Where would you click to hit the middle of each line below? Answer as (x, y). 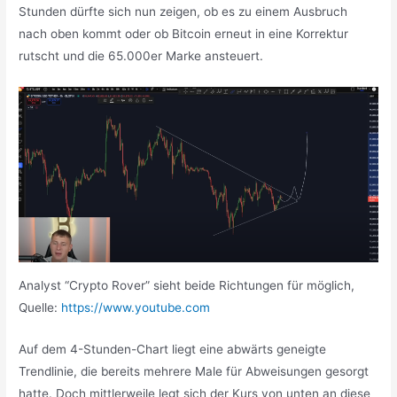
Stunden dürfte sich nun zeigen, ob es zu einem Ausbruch (183, 11)
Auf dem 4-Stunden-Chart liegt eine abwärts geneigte (173, 349)
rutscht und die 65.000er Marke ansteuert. (143, 55)
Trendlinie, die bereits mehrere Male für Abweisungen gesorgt (194, 371)
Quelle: (40, 308)
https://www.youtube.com (136, 308)
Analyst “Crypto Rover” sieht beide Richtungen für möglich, (187, 286)
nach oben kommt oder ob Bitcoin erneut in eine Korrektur (184, 33)
